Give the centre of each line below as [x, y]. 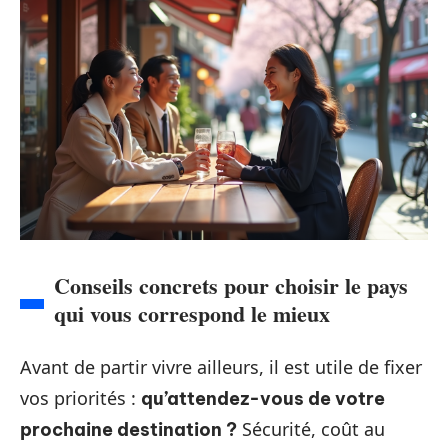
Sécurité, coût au [311, 429]
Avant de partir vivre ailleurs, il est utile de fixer [221, 367]
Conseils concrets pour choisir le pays [231, 285]
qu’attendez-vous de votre [263, 398]
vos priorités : [80, 398]
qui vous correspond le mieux [192, 313]
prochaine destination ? [128, 429]
